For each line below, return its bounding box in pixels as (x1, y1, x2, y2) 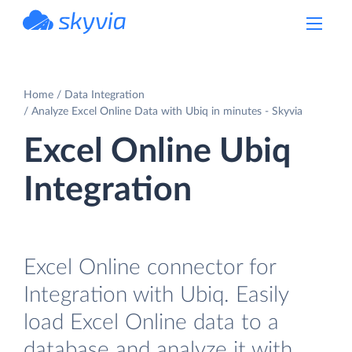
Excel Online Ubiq (24, 134, 291, 168)
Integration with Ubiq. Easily (24, 283, 288, 306)
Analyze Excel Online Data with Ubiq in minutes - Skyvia (31, 105, 302, 117)
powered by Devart (57, 35, 126, 42)
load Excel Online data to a (24, 310, 279, 334)
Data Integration (64, 89, 145, 101)
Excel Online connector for (24, 255, 276, 279)
